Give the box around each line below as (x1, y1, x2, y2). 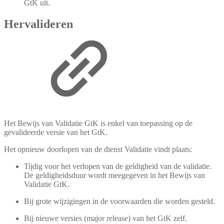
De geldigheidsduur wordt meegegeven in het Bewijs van (24, 170, 205, 179)
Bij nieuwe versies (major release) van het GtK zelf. (24, 213, 187, 222)
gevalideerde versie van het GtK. (4, 127, 107, 136)
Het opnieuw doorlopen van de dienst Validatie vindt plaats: (4, 144, 192, 153)
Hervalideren (4, 17, 73, 30)
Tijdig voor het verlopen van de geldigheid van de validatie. (24, 161, 211, 170)
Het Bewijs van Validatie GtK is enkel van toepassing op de (4, 118, 192, 127)
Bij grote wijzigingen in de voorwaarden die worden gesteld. (24, 196, 215, 205)
